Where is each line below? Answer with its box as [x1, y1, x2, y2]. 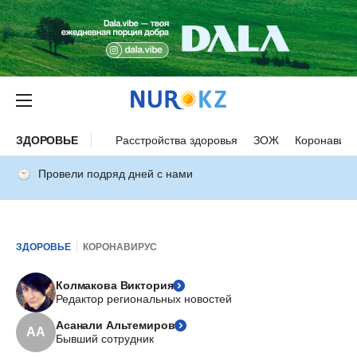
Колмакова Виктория [56, 279, 174, 292]
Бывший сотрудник [56, 332, 154, 345]
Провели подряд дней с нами [38, 167, 193, 180]
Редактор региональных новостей [56, 292, 232, 305]
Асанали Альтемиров [56, 319, 175, 331]
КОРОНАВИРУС [83, 241, 157, 253]
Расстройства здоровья [115, 133, 237, 147]
